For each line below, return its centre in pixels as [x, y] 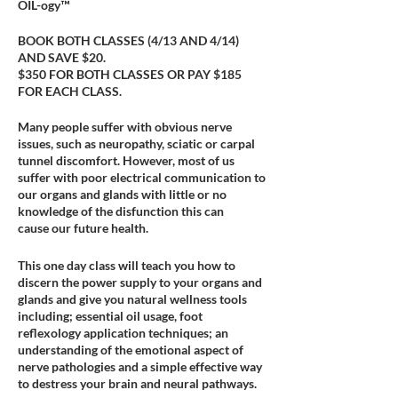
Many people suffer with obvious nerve [125, 127]
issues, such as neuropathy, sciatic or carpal [136, 143]
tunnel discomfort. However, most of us [126, 160]
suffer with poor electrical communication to [142, 177]
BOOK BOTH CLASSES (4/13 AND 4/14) [128, 40]
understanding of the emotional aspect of [131, 350]
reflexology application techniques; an [123, 333]
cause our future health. [83, 228]
